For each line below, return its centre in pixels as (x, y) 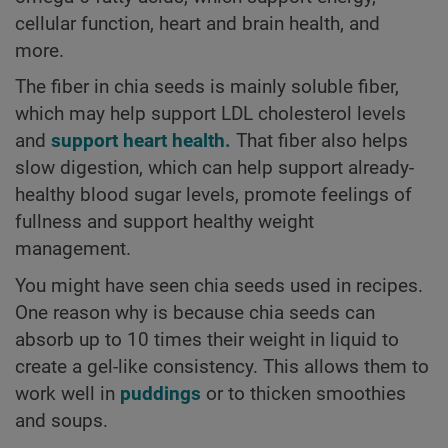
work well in (67, 393)
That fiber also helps (319, 141)
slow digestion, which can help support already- (214, 168)
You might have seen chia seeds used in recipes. (219, 285)
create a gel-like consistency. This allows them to (222, 366)
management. (73, 249)
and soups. (61, 420)
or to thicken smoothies (303, 393)
